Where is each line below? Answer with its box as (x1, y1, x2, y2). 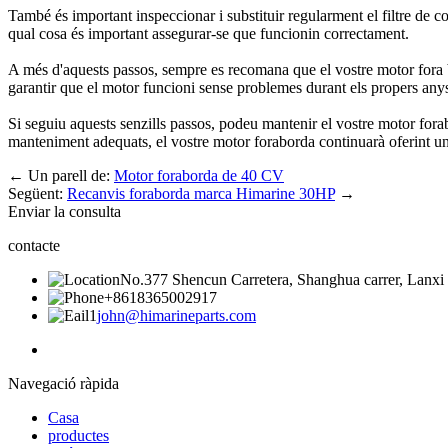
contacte (8, 237, 60, 255)
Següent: (8, 185, 67, 203)
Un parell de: (28, 167, 114, 185)
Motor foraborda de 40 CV (114, 167, 284, 185)
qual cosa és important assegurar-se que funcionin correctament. (8, 25, 409, 43)
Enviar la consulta (8, 203, 121, 221)
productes (48, 427, 109, 445)
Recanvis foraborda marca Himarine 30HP (67, 185, 335, 203)
